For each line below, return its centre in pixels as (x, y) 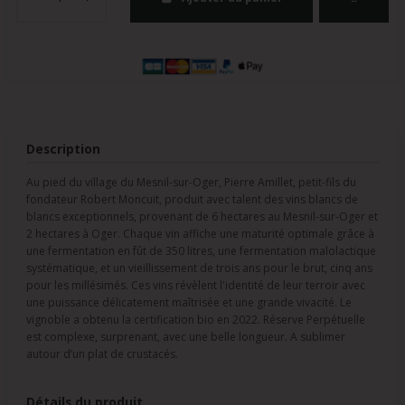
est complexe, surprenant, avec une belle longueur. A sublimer (186, 337)
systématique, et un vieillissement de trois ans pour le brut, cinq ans (199, 268)
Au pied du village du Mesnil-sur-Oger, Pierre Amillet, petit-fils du (191, 183)
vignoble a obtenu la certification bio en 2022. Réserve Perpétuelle (196, 320)
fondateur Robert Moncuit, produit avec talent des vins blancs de (192, 200)
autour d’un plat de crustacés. (102, 354)
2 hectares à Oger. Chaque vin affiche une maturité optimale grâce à (200, 234)
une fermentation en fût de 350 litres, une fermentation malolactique (201, 251)
